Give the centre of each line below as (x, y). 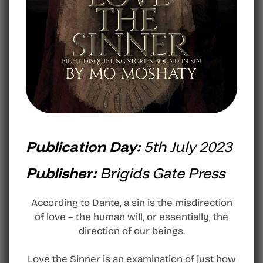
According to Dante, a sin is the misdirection (131, 203)
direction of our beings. (131, 231)
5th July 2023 (188, 146)
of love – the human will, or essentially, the (131, 217)
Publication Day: (85, 146)
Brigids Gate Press (162, 173)
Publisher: (63, 173)
